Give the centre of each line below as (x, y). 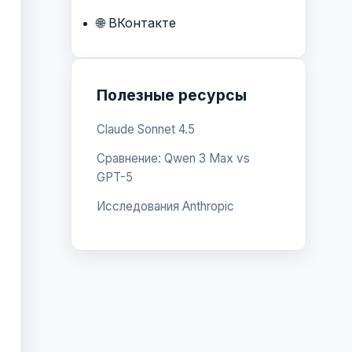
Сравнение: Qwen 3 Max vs (173, 158)
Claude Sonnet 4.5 (146, 129)
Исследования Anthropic (165, 206)
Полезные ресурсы (172, 95)
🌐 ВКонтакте (136, 22)
